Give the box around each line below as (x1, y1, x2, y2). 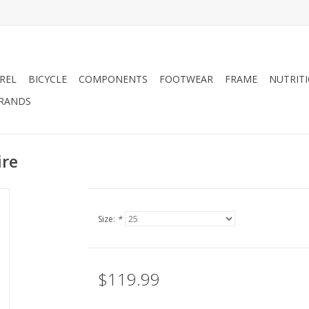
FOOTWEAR (159, 72, 213, 86)
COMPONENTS (79, 72, 148, 86)
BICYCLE (28, 72, 67, 86)
